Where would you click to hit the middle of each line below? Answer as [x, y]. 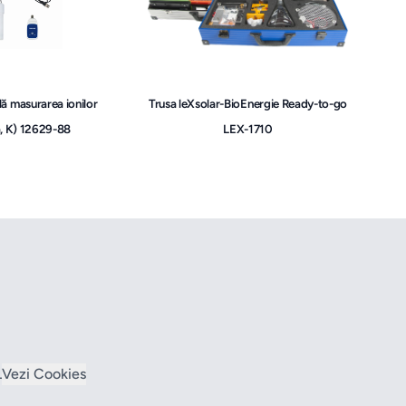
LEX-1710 [248, 128]
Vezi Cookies [60, 373]
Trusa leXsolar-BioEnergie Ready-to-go [248, 103]
